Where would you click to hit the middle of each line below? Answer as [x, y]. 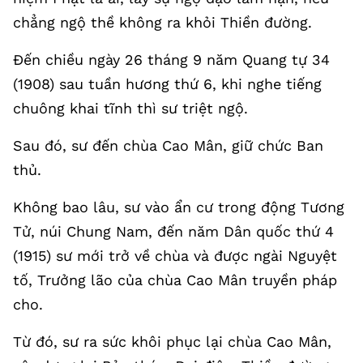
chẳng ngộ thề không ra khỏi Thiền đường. [162, 22]
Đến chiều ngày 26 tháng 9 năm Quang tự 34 [171, 59]
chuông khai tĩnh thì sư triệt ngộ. [130, 108]
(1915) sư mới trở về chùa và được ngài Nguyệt [175, 255]
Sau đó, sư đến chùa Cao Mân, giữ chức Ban [168, 145]
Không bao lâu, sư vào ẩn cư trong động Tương [179, 207]
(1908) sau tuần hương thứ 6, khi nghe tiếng [167, 83]
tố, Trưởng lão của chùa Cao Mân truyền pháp [175, 280]
